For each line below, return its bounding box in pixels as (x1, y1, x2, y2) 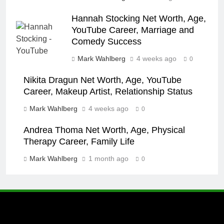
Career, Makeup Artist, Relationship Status (23, 86, 192, 97)
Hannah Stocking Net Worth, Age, (71, 13, 206, 24)
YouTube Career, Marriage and (71, 25, 194, 35)
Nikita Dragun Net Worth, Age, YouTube (23, 75, 181, 85)
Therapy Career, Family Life (23, 136, 134, 147)
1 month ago (88, 154, 128, 163)
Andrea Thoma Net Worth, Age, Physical (23, 125, 185, 135)
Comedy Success (71, 36, 141, 47)
